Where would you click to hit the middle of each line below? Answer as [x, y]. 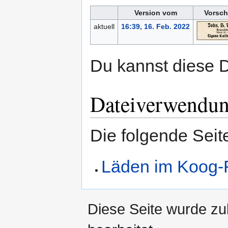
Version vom [155, 13]
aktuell [104, 27]
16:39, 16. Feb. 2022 [155, 27]
